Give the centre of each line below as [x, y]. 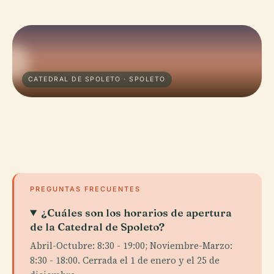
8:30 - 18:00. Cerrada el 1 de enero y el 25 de [125, 260]
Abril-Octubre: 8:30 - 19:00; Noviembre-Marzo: [131, 246]
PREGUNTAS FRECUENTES [85, 189]
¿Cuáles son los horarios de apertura [137, 213]
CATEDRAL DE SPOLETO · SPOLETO [97, 79]
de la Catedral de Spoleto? [97, 227]
